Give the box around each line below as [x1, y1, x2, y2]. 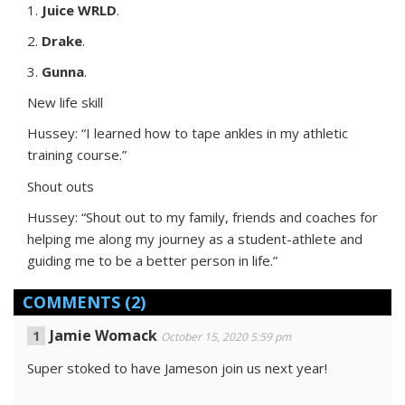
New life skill [27, 93, 103, 111]
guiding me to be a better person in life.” [27, 251, 278, 269]
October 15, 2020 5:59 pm [161, 329, 291, 344]
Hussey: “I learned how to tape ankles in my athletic [27, 124, 348, 142]
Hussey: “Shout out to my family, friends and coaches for [27, 208, 378, 226]
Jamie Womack [50, 325, 157, 345]
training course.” [27, 146, 127, 164]
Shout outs [27, 177, 94, 195]
